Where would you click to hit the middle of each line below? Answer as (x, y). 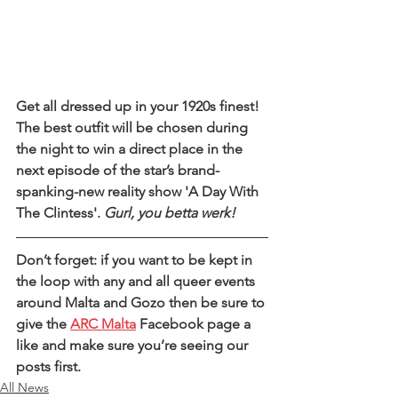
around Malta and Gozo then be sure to (142, 302)
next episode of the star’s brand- (118, 170)
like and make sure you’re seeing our (134, 345)
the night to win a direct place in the (131, 149)
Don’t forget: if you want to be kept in (136, 260)
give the (43, 324)
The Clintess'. (60, 213)
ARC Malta (103, 324)
